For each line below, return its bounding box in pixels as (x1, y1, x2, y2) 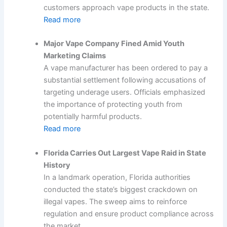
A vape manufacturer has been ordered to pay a (44, 63, 208, 73)
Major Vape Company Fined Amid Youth (44, 39, 185, 49)
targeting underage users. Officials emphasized (44, 88, 206, 97)
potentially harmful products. (44, 112, 142, 122)
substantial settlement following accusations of (44, 75, 206, 85)
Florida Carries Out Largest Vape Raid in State (44, 148, 207, 158)
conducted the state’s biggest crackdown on (44, 184, 198, 194)
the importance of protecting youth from (44, 100, 183, 109)
